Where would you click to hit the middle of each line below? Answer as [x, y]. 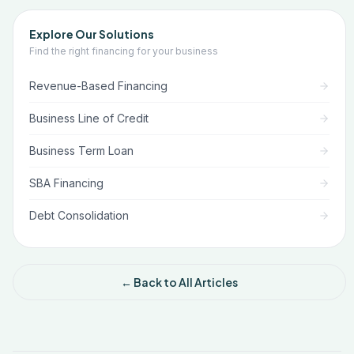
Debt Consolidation [79, 215]
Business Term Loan [81, 151]
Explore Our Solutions [92, 34]
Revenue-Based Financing [98, 86]
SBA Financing [66, 183]
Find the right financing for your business [124, 51]
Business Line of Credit [89, 118]
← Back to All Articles [179, 282]
